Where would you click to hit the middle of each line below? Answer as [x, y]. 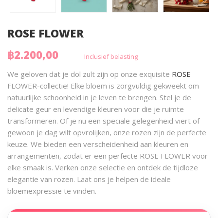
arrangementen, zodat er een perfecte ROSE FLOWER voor [108, 155]
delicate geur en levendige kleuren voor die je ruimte [96, 109]
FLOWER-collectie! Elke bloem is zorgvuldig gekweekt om [103, 85]
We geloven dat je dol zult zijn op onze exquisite [90, 74]
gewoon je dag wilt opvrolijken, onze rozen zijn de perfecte [107, 132]
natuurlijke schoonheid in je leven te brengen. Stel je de [99, 97]
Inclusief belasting [111, 56]
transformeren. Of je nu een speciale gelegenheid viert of [103, 120]
